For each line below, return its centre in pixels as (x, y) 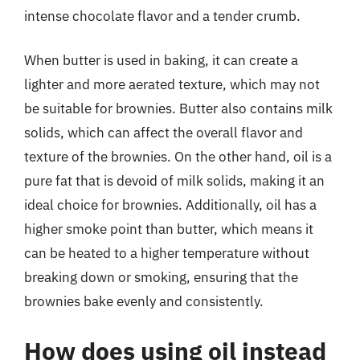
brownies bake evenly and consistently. (144, 301)
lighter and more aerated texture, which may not (172, 84)
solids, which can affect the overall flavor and (164, 133)
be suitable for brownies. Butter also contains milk (178, 108)
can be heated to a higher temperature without (167, 253)
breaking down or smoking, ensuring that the (161, 277)
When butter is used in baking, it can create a (161, 60)
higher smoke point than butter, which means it (169, 229)
